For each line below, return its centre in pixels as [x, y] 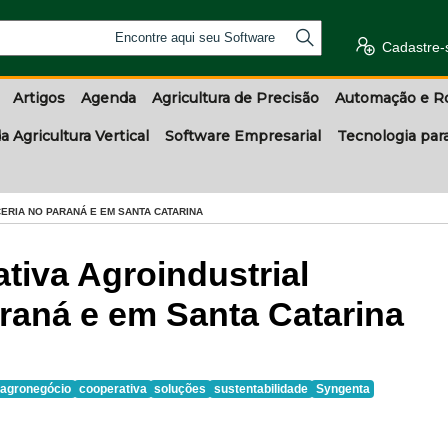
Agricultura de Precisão [235, 98]
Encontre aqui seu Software [195, 37]
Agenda [108, 98]
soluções [180, 389]
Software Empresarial [243, 136]
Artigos [39, 98]
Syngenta [342, 389]
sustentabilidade [260, 389]
